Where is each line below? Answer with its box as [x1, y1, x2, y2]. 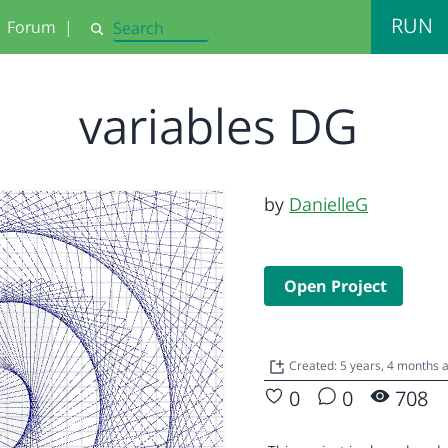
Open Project [284, 275, 387, 297]
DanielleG [289, 192, 368, 216]
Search [88, 27, 134, 47]
